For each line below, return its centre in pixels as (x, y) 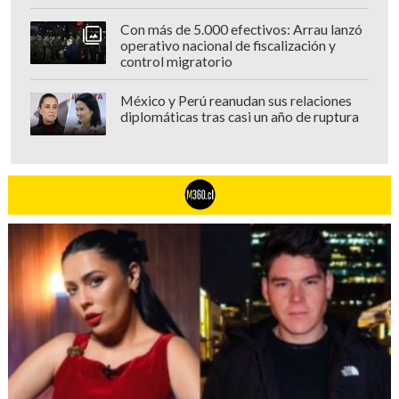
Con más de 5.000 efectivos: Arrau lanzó (241, 30)
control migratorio (176, 62)
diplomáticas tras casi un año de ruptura (239, 117)
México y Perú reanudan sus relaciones (236, 101)
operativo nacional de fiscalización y (228, 46)
